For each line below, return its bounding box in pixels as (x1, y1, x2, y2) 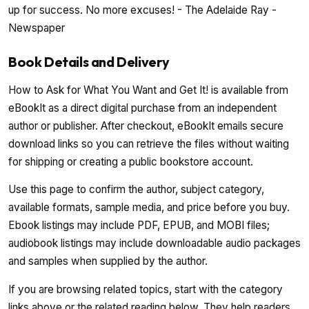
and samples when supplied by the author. (8, 255, 208, 268)
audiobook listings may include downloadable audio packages (8, 237, 301, 250)
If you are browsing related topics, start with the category (8, 282, 283, 296)
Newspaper (8, 21, 65, 35)
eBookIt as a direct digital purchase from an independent (8, 101, 277, 115)
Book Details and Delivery (8, 53, 170, 71)
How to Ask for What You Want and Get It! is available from (8, 83, 288, 97)
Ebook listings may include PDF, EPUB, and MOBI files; (8, 219, 270, 232)
